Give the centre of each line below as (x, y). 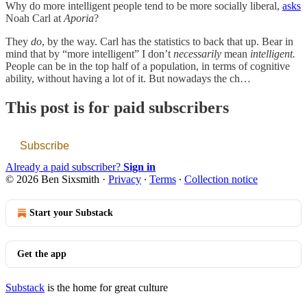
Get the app (42, 254)
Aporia (79, 18)
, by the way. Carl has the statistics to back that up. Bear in (168, 41)
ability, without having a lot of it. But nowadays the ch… (128, 78)
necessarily (197, 53)
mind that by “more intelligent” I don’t (89, 53)
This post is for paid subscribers (117, 107)
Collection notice (221, 179)
